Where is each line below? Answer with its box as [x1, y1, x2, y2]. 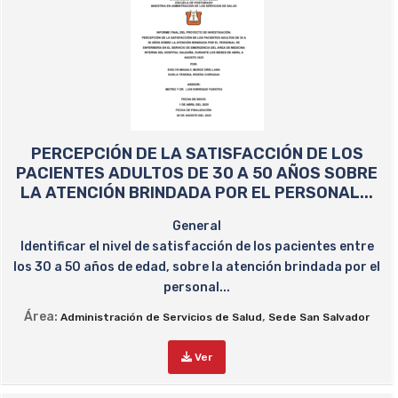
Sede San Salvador [268, 311, 370, 323]
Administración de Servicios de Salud [60, 311, 262, 323]
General [172, 219, 221, 234]
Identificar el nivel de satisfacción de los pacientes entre [20, 239, 374, 254]
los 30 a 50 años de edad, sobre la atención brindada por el [13, 259, 380, 275]
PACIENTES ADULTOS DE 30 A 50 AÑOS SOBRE [16, 163, 378, 183]
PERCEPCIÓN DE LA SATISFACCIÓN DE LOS [30, 144, 363, 163]
